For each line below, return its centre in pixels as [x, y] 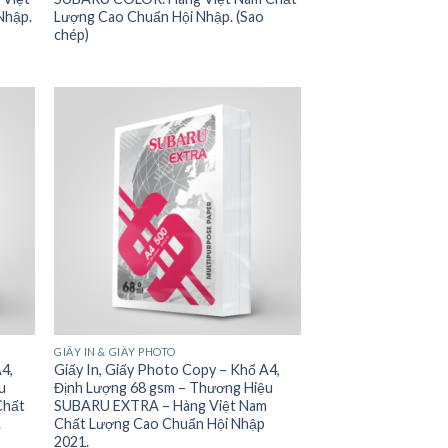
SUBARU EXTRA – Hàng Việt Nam [161, 405]
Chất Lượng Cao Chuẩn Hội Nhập [160, 423]
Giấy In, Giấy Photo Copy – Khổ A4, [167, 369]
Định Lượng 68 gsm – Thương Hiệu [164, 387]
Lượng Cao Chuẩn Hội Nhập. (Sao [159, 17]
